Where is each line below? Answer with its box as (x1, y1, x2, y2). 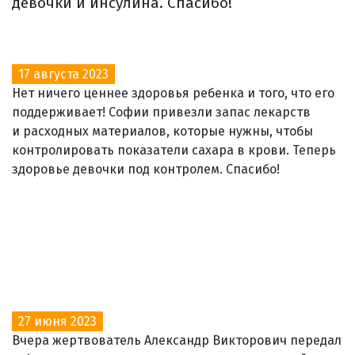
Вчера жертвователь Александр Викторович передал (12, 332, 342, 348)
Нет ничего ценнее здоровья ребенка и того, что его (12, 85, 334, 101)
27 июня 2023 (18, 313, 97, 329)
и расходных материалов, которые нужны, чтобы (12, 123, 313, 139)
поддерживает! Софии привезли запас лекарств (12, 104, 311, 120)
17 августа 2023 (18, 66, 109, 82)
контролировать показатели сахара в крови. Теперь (12, 142, 336, 158)
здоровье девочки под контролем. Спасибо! (12, 161, 280, 177)
